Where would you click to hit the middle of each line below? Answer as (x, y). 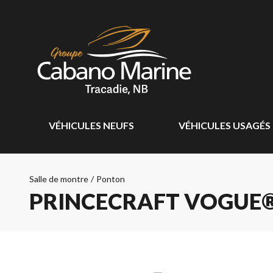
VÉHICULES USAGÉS (224, 125)
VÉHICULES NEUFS (91, 125)
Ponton (111, 179)
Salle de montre (59, 179)
